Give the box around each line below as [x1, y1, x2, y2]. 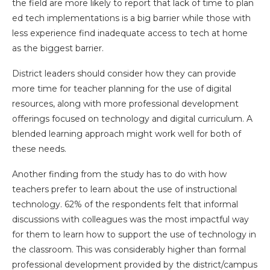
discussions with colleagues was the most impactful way [12, 214, 249, 225]
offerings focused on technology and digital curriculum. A [12, 113, 253, 124]
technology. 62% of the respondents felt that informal [12, 199, 238, 210]
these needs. [12, 143, 66, 154]
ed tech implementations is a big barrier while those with [12, 13, 251, 24]
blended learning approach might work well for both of [12, 128, 241, 139]
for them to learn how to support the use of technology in [12, 229, 256, 240]
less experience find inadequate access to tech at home [12, 28, 248, 39]
